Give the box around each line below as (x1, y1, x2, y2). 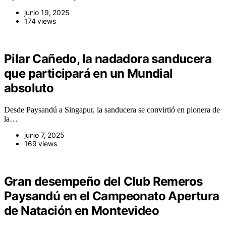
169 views (24, 139, 57, 148)
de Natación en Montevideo (4, 203, 159, 218)
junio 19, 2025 (24, 8, 70, 17)
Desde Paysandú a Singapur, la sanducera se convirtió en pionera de (4, 105, 220, 115)
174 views (24, 17, 56, 26)
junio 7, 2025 (24, 131, 65, 140)
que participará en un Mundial (4, 66, 173, 81)
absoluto (4, 81, 54, 96)
